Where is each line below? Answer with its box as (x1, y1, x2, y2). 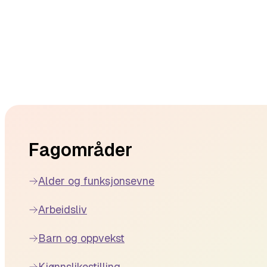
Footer (4, 105, 34, 117)
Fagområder (29, 139, 132, 160)
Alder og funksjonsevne (38, 175, 154, 187)
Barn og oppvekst (38, 232, 125, 244)
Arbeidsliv (38, 203, 87, 216)
